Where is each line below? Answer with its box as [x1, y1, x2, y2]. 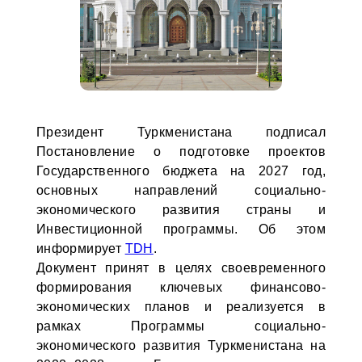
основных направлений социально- [36, 183, 326, 197]
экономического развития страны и [36, 203, 326, 217]
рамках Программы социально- [36, 319, 326, 333]
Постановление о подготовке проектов [36, 145, 326, 158]
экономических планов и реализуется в [36, 300, 326, 314]
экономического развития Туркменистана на [36, 339, 326, 352]
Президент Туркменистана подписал [36, 125, 326, 139]
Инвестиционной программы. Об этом [36, 222, 326, 236]
